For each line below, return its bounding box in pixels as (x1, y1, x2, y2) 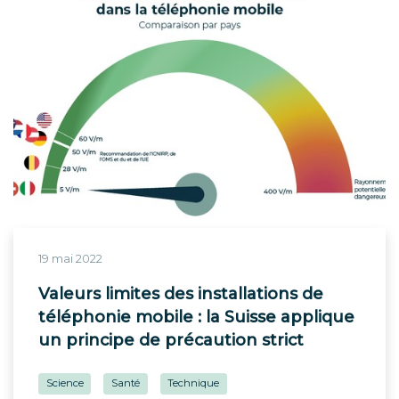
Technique (167, 377, 220, 390)
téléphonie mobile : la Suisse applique (38, 307, 354, 327)
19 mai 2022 (38, 252, 102, 266)
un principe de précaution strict (38, 330, 304, 350)
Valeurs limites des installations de (38, 284, 323, 304)
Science (45, 377, 84, 390)
